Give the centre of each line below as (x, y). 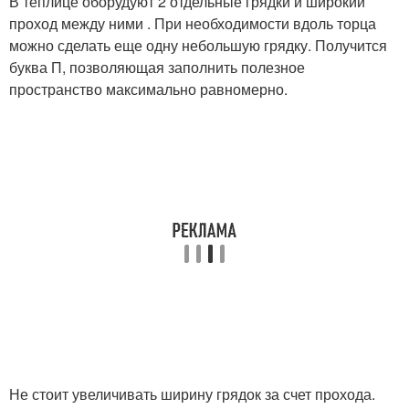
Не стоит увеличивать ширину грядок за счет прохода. (192, 394)
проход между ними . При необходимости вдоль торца (193, 23)
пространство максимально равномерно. (148, 89)
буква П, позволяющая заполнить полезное (157, 67)
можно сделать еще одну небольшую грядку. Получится (198, 45)
